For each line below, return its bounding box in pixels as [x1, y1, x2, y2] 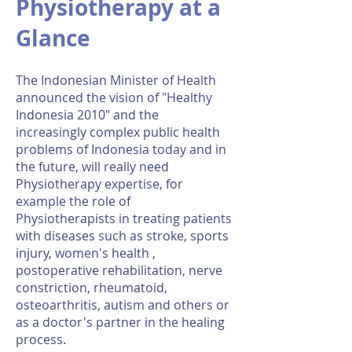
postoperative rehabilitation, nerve [16, 262, 222, 279]
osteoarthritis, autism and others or [16, 296, 229, 313]
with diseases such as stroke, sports [16, 227, 229, 244]
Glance [16, 23, 90, 53]
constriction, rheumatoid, [16, 279, 167, 296]
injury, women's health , [16, 244, 156, 262]
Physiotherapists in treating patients [16, 210, 232, 227]
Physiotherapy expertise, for [16, 175, 183, 192]
